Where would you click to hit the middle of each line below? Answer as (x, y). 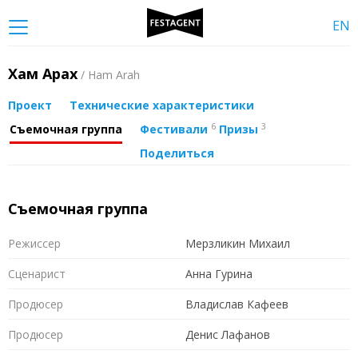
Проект (30, 105)
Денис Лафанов (228, 334)
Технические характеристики (162, 105)
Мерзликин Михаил (238, 243)
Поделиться (177, 153)
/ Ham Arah (109, 74)
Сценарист (37, 273)
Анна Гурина (219, 273)
